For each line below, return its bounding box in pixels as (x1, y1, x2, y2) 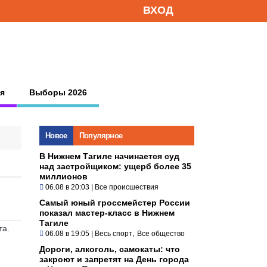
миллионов (39, 171, 88, 181)
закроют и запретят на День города (39, 254, 189, 264)
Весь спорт (95, 229, 132, 238)
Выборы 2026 (29, 87, 87, 97)
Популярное (79, 131, 123, 140)
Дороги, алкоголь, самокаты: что (39, 244, 180, 254)
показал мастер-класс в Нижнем (39, 207, 175, 218)
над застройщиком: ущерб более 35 (39, 161, 191, 171)
